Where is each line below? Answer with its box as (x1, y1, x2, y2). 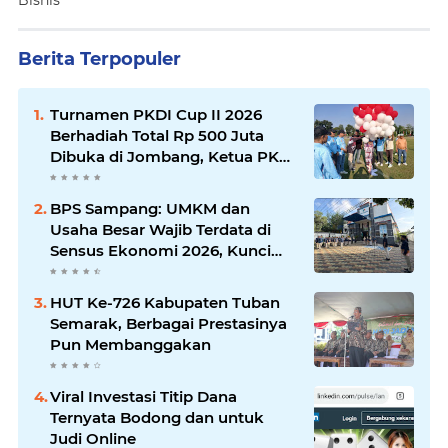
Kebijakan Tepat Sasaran (50, 262, 236, 282)
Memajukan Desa (50, 231, 183, 251)
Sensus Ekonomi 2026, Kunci (50, 241, 271, 261)
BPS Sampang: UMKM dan (50, 199, 250, 219)
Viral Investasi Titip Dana (50, 387, 237, 407)
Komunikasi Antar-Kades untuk (50, 210, 291, 230)
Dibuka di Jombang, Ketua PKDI (50, 147, 296, 167)
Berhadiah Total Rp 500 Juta (50, 126, 264, 146)
